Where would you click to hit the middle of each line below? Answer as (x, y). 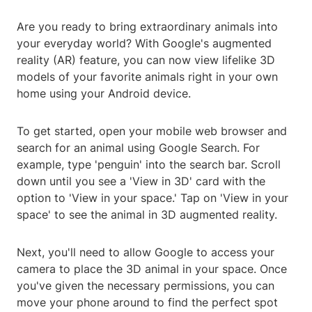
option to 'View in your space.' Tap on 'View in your (153, 198)
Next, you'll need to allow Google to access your (146, 252)
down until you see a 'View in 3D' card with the (141, 181)
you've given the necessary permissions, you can (146, 286)
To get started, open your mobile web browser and (152, 131)
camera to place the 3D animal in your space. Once (152, 269)
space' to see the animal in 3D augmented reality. (147, 215)
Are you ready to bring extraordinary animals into (147, 27)
